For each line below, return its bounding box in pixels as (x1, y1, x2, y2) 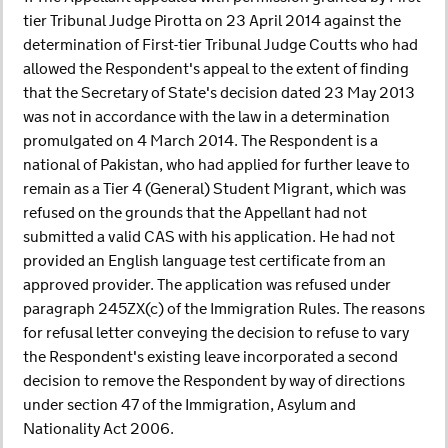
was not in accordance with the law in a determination (23, 107, 390, 128)
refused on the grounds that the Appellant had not (23, 203, 367, 224)
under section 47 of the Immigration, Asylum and (23, 395, 356, 416)
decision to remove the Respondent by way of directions (23, 371, 405, 392)
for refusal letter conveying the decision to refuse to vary (23, 323, 409, 344)
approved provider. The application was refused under (23, 275, 391, 296)
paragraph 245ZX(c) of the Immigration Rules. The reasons (23, 299, 425, 320)
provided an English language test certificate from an (23, 251, 386, 272)
